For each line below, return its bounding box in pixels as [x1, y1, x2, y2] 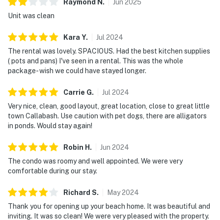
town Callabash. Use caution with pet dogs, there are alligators [8, 111, 207, 120]
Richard [63, 188, 90, 196]
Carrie [63, 88, 85, 96]
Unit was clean [8, 11, 55, 20]
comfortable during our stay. [8, 166, 97, 175]
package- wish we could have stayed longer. [8, 66, 146, 75]
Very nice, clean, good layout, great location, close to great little [8, 102, 210, 110]
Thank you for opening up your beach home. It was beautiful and [8, 202, 210, 210]
